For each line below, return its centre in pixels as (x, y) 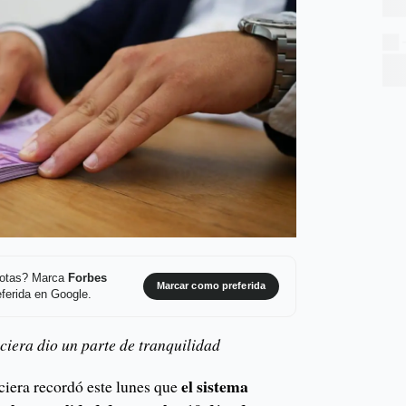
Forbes (87, 278)
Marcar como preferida (211, 286)
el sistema (215, 387)
